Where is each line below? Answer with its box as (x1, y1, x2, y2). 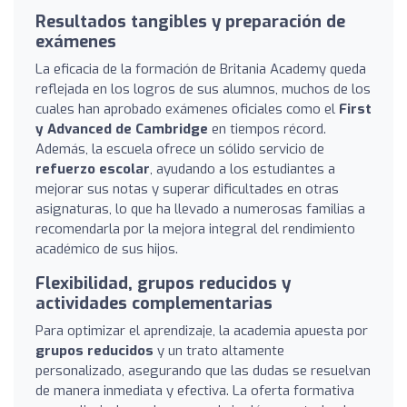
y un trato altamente (154, 341, 284, 360)
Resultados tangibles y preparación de (35, 10, 345, 33)
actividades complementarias (35, 292, 273, 314)
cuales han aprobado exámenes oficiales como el (35, 99, 339, 118)
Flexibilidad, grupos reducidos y (35, 272, 291, 294)
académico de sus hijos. (35, 239, 178, 258)
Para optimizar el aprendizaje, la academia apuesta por (35, 321, 368, 340)
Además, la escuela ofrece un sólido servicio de (35, 139, 324, 158)
